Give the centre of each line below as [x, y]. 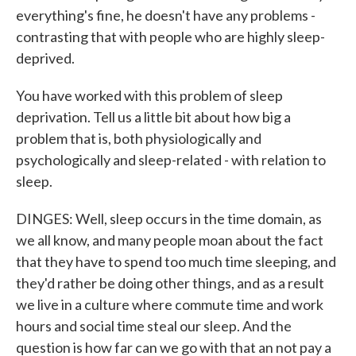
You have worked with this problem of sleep [149, 95]
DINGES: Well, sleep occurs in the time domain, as [169, 219]
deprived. [45, 58]
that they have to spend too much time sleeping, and [176, 261]
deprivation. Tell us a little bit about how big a [153, 117]
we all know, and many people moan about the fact [170, 240]
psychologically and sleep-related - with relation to [171, 160]
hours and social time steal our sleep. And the [154, 326]
